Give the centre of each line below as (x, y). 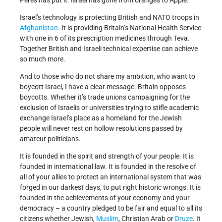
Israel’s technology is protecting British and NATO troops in (110, 18)
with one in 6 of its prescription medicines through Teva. (105, 38)
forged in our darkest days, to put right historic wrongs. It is (110, 188)
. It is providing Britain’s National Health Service (130, 28)
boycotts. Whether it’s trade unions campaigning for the (105, 97)
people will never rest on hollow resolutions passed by (101, 129)
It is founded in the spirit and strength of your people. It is (107, 156)
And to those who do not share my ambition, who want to (108, 77)
